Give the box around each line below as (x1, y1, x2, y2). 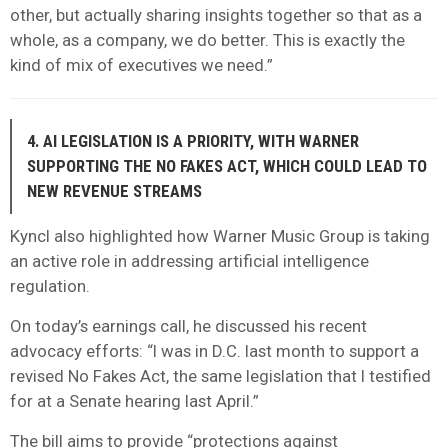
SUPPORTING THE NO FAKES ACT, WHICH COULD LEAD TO (27, 155, 427, 176)
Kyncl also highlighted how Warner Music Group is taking (10, 225, 430, 246)
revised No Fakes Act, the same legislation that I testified (10, 365, 431, 386)
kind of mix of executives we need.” (10, 54, 273, 75)
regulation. (10, 275, 90, 296)
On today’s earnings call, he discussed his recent (10, 315, 367, 336)
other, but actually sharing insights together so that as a (10, 4, 422, 25)
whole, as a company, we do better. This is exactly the (10, 29, 405, 50)
